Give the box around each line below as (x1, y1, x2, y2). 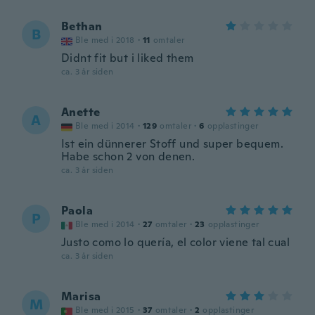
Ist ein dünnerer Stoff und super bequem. (61, 136, 283, 151)
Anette (61, 105, 101, 120)
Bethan (61, 19, 103, 34)
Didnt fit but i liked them (61, 51, 194, 65)
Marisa (61, 289, 101, 304)
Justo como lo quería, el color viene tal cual (61, 235, 290, 250)
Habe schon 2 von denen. (61, 149, 195, 164)
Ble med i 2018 (75, 34, 135, 46)
